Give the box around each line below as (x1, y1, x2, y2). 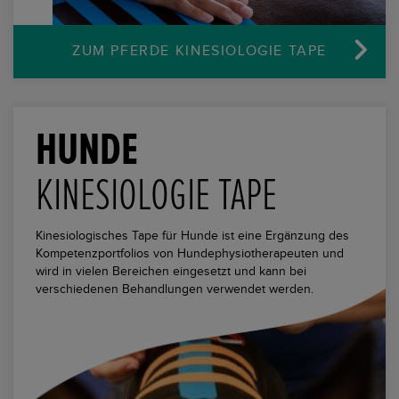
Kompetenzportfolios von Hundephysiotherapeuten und (36, 246, 344, 261)
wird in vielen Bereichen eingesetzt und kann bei (36, 264, 306, 279)
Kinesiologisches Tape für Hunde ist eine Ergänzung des (36, 228, 349, 243)
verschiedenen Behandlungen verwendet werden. (36, 281, 313, 297)
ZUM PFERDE (72, 42, 175, 60)
